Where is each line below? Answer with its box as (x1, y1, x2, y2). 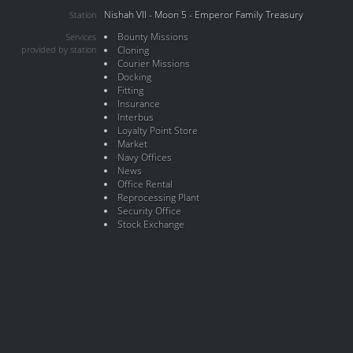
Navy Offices (117, 150, 172, 164)
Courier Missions (117, 57, 190, 70)
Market (117, 137, 147, 150)
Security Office (117, 204, 181, 217)
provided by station (21, 43, 96, 56)
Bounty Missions (117, 30, 188, 43)
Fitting (117, 84, 143, 97)
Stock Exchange (117, 217, 184, 231)
